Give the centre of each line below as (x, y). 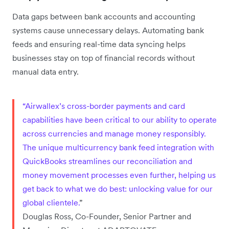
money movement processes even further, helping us (119, 175)
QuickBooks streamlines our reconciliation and (107, 161)
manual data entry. (45, 72)
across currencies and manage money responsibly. (114, 134)
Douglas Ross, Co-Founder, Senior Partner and (107, 216)
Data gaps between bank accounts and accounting (104, 17)
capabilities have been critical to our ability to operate (120, 120)
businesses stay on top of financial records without (104, 58)
